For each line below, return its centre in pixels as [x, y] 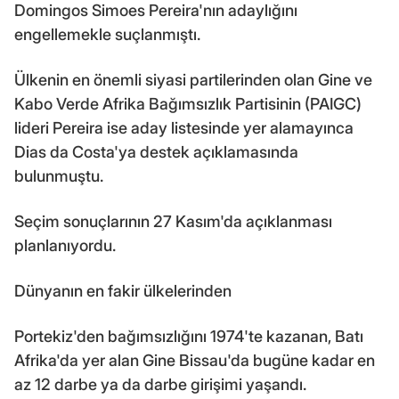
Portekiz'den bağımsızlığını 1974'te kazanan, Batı [189, 336]
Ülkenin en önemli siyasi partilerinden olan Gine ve [193, 79]
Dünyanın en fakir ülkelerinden [123, 290]
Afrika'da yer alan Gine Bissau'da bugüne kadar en [195, 360]
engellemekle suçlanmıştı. [107, 34]
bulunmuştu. [59, 175]
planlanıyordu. [65, 245]
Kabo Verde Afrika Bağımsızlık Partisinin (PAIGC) [188, 103]
